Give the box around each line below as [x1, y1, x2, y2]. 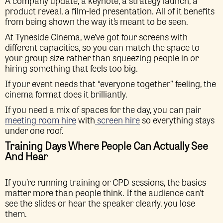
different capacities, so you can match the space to [5, 40, 200, 53]
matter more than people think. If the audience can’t [5, 186, 204, 199]
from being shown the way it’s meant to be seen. [5, 14, 188, 27]
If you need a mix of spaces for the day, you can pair [5, 103, 201, 115]
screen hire [97, 113, 140, 126]
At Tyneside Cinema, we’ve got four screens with [5, 30, 188, 43]
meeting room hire [5, 113, 76, 126]
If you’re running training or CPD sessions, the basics [5, 175, 206, 188]
